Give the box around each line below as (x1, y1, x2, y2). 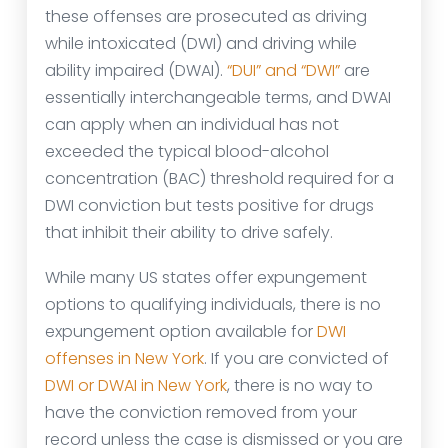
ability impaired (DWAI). (45, 59, 227, 82)
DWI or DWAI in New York (45, 374, 227, 397)
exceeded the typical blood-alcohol (45, 140, 329, 163)
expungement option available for (45, 320, 317, 343)
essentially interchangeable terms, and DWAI (45, 86, 391, 109)
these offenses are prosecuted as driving (45, 5, 367, 28)
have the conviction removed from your (45, 401, 357, 424)
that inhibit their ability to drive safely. (45, 221, 333, 244)
